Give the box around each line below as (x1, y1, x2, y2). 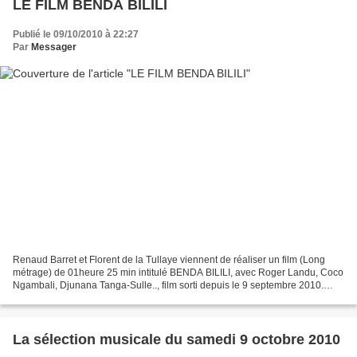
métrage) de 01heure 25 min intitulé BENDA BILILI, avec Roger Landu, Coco (13, 267, 343, 279)
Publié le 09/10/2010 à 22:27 (13, 28, 139, 40)
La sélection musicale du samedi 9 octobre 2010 (13, 331, 340, 348)
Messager (31, 41, 76, 53)
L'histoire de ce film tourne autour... (13, 292, 163, 304)
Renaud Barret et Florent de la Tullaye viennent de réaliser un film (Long (13, 254, 325, 266)
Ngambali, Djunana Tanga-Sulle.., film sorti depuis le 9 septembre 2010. (13, 280, 324, 292)
